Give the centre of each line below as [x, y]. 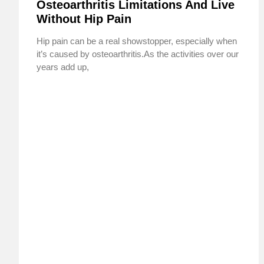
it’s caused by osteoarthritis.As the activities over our [138, 54]
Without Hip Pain [84, 19]
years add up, [63, 67]
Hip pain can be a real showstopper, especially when [137, 41]
